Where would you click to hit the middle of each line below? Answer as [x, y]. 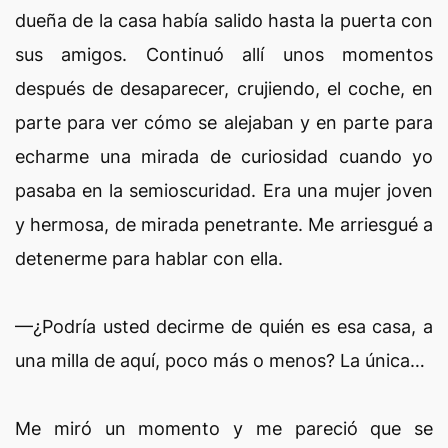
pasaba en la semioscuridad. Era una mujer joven [224, 190]
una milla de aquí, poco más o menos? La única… [220, 360]
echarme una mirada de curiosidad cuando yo [224, 156]
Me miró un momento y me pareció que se [224, 428]
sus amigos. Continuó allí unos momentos [224, 54]
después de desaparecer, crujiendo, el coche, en [224, 88]
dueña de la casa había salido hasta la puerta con [224, 20]
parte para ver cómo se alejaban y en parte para [224, 122]
